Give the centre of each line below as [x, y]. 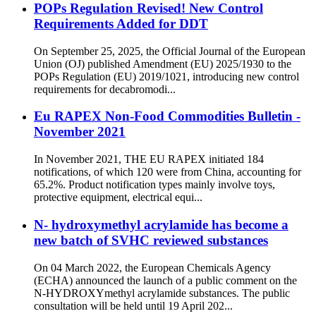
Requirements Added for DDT [121, 23]
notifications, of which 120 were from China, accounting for [168, 172]
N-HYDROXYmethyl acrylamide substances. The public [162, 293]
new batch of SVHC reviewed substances [151, 240]
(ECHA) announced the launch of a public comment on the [165, 280]
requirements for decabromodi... [105, 89]
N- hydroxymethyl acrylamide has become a [161, 224]
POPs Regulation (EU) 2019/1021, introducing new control [166, 76]
